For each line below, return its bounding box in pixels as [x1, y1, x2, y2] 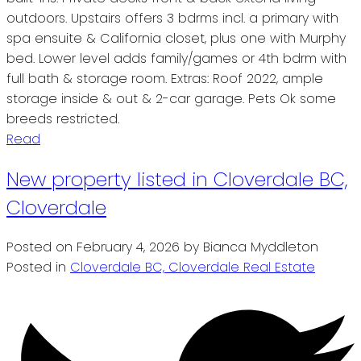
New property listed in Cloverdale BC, [6, 165, 347, 193]
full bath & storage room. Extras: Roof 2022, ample [6, 68, 323, 88]
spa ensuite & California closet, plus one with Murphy [6, 28, 346, 48]
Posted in [6, 258, 66, 277]
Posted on [6, 238, 77, 257]
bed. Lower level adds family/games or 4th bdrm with [6, 48, 346, 68]
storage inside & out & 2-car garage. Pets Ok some [6, 89, 336, 108]
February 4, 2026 [77, 238, 180, 257]
